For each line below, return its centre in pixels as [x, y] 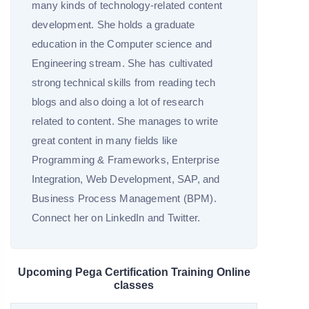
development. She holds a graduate [113, 25]
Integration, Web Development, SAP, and [126, 179]
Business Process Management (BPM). [124, 199]
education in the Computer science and [122, 44]
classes [134, 286]
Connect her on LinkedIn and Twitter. [116, 218]
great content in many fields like [105, 141]
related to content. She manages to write [125, 121]
